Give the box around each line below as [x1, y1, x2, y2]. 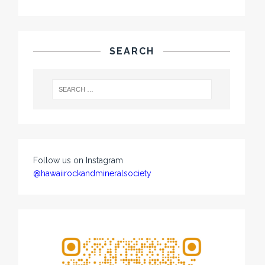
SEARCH [109, 46, 154, 57]
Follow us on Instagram [33, 155, 124, 165]
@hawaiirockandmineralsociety [33, 168, 152, 178]
